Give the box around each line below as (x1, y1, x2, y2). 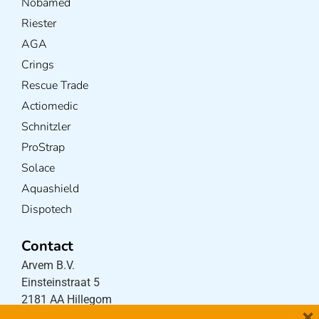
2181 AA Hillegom (21, 292, 112, 306)
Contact (21, 236, 73, 256)
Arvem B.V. (21, 258, 75, 272)
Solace (21, 159, 55, 176)
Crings (21, 56, 54, 73)
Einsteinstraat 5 (21, 275, 100, 289)
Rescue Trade (21, 77, 88, 93)
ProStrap (21, 139, 65, 155)
